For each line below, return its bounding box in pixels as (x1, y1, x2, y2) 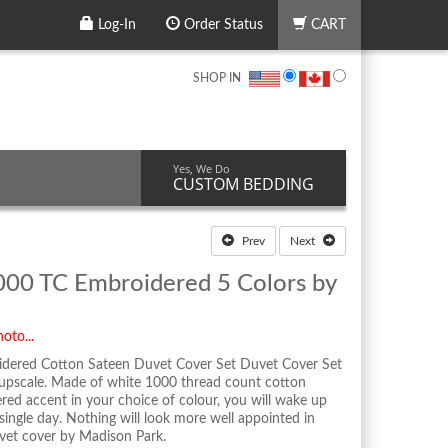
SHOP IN (193, 72, 241, 84)
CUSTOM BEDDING (173, 172, 314, 195)
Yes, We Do (173, 160, 230, 176)
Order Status (180, 18, 263, 32)
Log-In (94, 18, 136, 32)
